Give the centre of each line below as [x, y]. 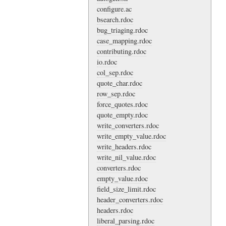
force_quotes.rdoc [122, 104]
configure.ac [114, 9]
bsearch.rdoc [115, 19]
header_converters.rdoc [130, 199]
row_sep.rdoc [116, 93]
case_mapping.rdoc [124, 40]
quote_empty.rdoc [122, 115]
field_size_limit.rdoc [126, 189]
